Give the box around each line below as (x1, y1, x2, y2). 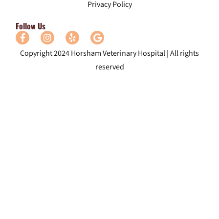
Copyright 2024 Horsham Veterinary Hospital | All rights (20, 48, 199, 59)
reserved (95, 62, 124, 73)
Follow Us (16, 20, 45, 32)
